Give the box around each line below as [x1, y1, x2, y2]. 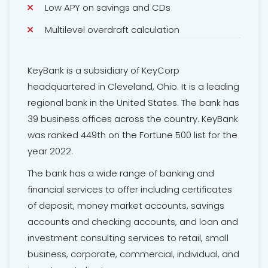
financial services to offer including [28, 183, 182, 196]
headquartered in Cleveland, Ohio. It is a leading [28, 80, 239, 93]
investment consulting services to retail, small [28, 232, 229, 245]
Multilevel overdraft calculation [45, 23, 179, 36]
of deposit [28, 199, 73, 212]
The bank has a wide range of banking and [28, 167, 214, 180]
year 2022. [28, 145, 73, 158]
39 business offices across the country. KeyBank [28, 112, 238, 126]
